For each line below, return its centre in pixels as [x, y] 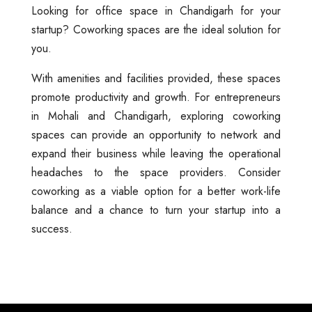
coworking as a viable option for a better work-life [156, 192]
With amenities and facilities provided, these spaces [156, 79]
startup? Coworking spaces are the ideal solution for [156, 30]
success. [52, 229]
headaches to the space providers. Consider [156, 173]
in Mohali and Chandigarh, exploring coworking [156, 116]
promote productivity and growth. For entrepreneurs [156, 97]
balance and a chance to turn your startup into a [156, 210]
